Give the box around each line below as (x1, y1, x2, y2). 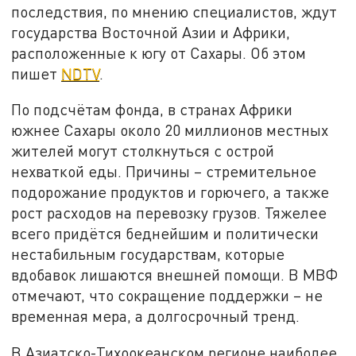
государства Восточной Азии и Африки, (11, 22, 291, 41)
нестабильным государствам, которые (11, 245, 285, 264)
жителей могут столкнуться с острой (11, 141, 275, 161)
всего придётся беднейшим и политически (11, 224, 319, 243)
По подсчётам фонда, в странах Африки (11, 100, 293, 119)
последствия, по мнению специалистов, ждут (11, 2, 338, 21)
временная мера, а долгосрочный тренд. (11, 307, 300, 326)
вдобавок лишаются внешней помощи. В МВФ (11, 265, 339, 284)
